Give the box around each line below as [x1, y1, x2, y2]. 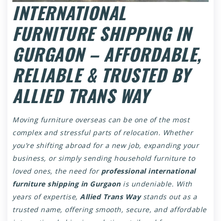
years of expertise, [12, 191, 80, 201]
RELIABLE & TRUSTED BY [12, 61, 190, 87]
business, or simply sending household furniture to [12, 153, 195, 163]
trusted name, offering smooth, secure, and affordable [12, 204, 207, 214]
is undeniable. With [120, 179, 192, 188]
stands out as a [141, 191, 197, 201]
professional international [101, 166, 196, 176]
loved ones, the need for [12, 166, 101, 176]
